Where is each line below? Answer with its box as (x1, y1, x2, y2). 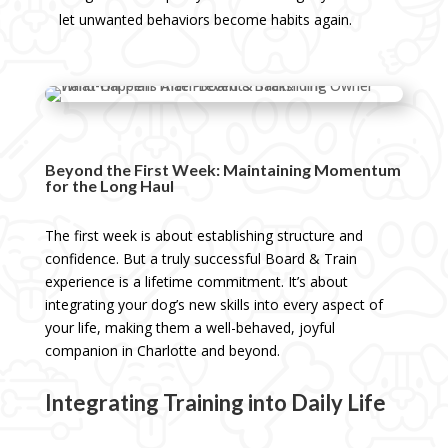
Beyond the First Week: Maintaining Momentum (44, 160, 401, 180)
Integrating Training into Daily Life (44, 389, 386, 417)
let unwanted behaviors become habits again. (58, 10, 352, 30)
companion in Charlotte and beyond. (44, 341, 280, 361)
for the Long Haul (44, 176, 174, 196)
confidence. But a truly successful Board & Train (44, 249, 357, 269)
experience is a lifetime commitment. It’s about (44, 272, 348, 292)
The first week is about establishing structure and (44, 226, 363, 246)
